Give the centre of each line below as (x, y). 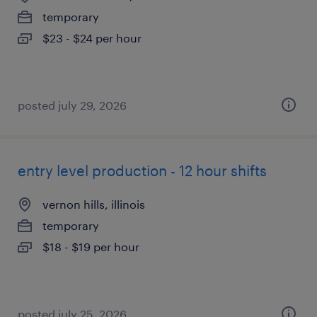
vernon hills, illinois (94, 204)
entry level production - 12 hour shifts (142, 171)
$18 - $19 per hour (91, 247)
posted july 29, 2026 (72, 105)
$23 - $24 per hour (92, 38)
